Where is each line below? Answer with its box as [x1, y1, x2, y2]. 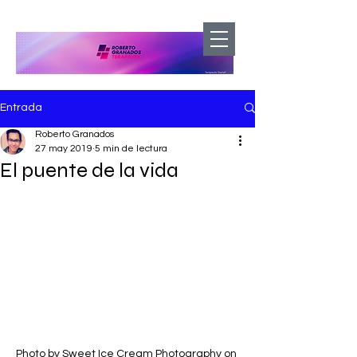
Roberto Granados [35, 129, 114, 139]
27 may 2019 [35, 143, 92, 154]
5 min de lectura [95, 143, 167, 154]
